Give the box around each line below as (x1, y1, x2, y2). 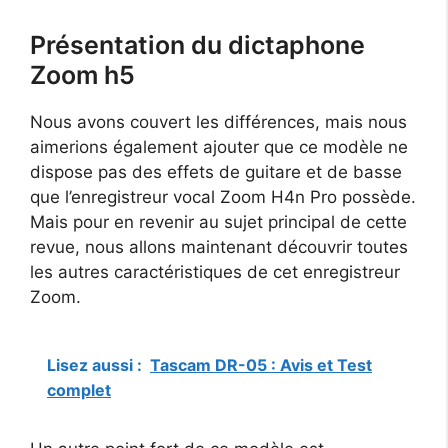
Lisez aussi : (47, 354, 142, 375)
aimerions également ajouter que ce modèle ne (30, 137, 408, 158)
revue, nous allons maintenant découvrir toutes (30, 237, 408, 258)
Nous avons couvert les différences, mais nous (30, 112, 407, 133)
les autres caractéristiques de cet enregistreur (30, 262, 400, 283)
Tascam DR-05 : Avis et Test (150, 354, 372, 375)
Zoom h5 (30, 60, 135, 91)
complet (47, 379, 111, 400)
